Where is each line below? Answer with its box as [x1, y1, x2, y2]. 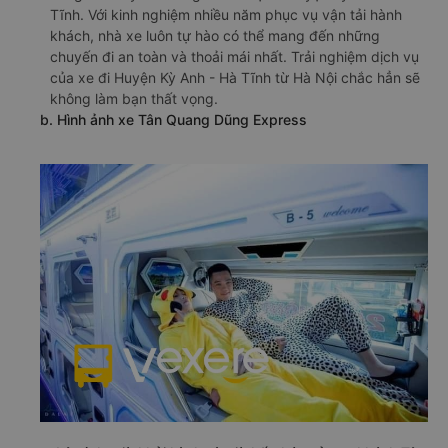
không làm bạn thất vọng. [50, 89, 218, 107]
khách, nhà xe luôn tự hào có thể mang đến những [50, 26, 380, 44]
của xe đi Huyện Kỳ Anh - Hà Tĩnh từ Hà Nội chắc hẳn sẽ [50, 68, 420, 86]
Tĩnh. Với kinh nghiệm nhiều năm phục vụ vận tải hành [50, 5, 402, 23]
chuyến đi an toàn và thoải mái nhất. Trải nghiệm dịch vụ [50, 47, 419, 65]
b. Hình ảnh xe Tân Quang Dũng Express [40, 110, 307, 128]
